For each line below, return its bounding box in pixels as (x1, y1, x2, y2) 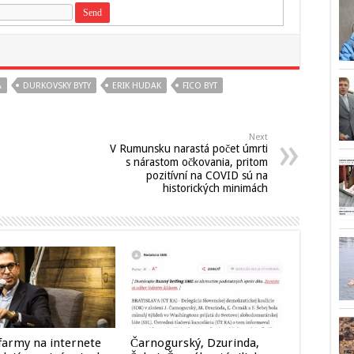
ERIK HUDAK (112, 81, 161, 91)
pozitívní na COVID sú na (146, 169, 268, 182)
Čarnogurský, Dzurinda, (130, 336, 259, 351)
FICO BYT (183, 81, 217, 91)
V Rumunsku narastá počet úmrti (110, 142, 268, 155)
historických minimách (163, 182, 268, 194)
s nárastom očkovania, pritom (126, 156, 268, 168)
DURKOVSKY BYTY (23, 81, 91, 91)
